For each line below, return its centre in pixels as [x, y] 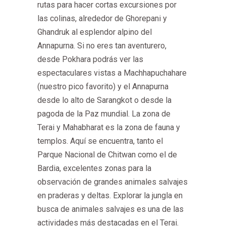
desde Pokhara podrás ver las [90, 59]
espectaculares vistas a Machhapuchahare [112, 73]
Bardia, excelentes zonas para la [94, 168]
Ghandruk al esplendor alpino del [95, 32]
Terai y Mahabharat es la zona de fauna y [109, 127]
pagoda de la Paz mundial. [83, 114]
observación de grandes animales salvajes [112, 182]
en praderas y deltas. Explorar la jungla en [110, 195]
